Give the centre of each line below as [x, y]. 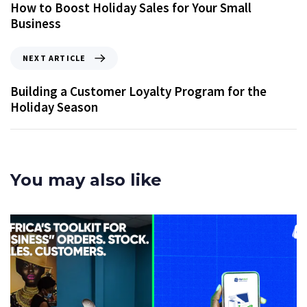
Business [36, 23]
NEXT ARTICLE [54, 58]
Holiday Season [54, 107]
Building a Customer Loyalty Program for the [138, 91]
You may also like [86, 180]
